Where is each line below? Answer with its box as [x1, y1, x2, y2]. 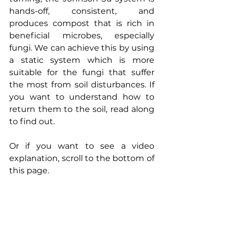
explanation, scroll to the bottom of [9, 153, 154, 163]
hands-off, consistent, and [9, 6, 154, 16]
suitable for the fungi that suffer [9, 67, 154, 77]
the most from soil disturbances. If [9, 80, 154, 89]
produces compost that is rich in [9, 18, 154, 28]
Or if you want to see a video [9, 141, 154, 151]
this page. [9, 166, 49, 175]
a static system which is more [9, 55, 154, 65]
